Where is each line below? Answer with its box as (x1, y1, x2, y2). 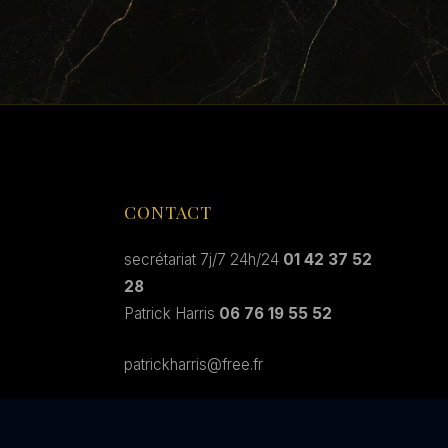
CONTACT (124, 200, 213, 223)
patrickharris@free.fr (124, 355, 263, 374)
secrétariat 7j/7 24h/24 (124, 250, 283, 269)
